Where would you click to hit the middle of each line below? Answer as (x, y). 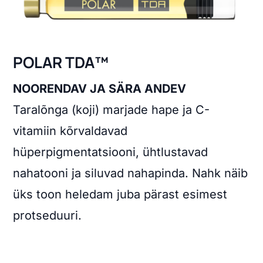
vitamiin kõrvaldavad (70, 131)
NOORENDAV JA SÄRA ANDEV (100, 89)
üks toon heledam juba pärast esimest (120, 195)
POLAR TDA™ (61, 63)
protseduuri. (48, 216)
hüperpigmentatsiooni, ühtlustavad (111, 152)
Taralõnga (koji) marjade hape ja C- (112, 110)
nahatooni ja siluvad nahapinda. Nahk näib (131, 173)
